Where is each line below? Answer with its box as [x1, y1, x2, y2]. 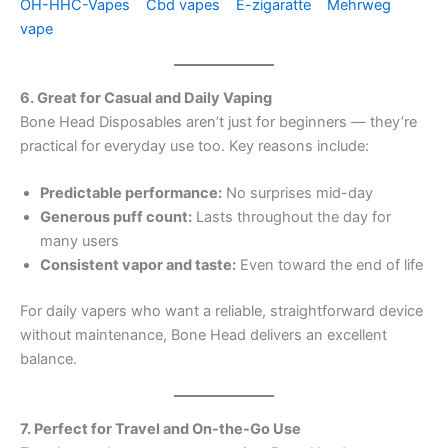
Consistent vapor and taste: [40, 256, 236, 275]
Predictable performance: [40, 184, 222, 203]
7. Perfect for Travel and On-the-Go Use [20, 419, 301, 438]
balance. [20, 350, 77, 369]
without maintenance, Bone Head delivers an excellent [20, 326, 387, 345]
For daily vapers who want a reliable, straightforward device [20, 302, 423, 321]
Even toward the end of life [236, 256, 423, 275]
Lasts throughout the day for [192, 208, 391, 227]
